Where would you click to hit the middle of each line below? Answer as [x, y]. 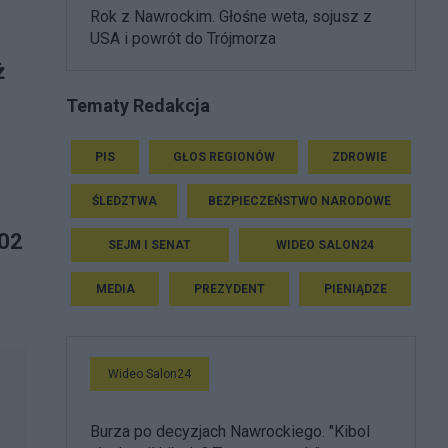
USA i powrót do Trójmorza [183, 38]
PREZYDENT [229, 288]
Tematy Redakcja [138, 105]
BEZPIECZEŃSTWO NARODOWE [299, 200]
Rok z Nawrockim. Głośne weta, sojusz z [231, 16]
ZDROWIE [360, 156]
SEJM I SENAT [150, 244]
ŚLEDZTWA [124, 200]
